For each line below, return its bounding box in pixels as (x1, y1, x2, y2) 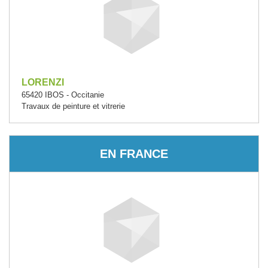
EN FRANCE (100, 147, 168, 160)
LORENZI (22, 77, 64, 87)
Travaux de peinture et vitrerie (22, 102, 125, 111)
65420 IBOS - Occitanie (22, 90, 104, 99)
